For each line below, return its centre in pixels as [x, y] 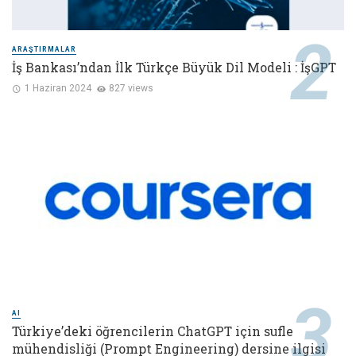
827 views [132, 89]
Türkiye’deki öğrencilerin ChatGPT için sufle [153, 331]
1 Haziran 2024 [58, 89]
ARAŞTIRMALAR [44, 50]
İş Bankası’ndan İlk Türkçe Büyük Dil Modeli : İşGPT [174, 68]
